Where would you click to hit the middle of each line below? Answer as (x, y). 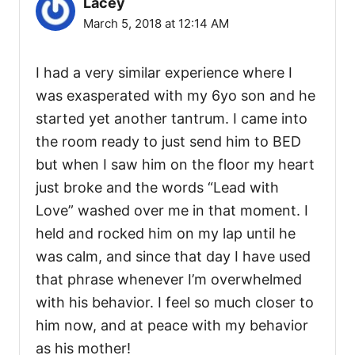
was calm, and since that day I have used (173, 256)
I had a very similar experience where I (164, 72)
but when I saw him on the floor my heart (175, 164)
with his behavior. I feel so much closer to (175, 302)
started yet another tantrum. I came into (172, 118)
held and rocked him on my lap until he (166, 233)
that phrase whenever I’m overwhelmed (169, 279)
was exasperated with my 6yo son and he (176, 95)
